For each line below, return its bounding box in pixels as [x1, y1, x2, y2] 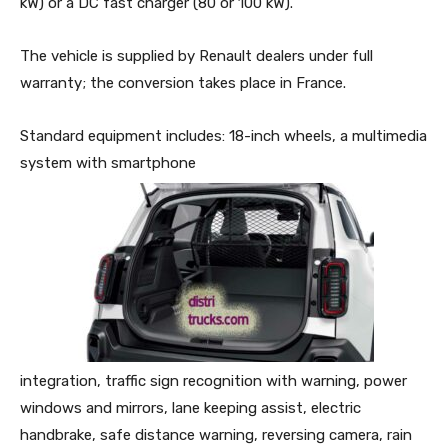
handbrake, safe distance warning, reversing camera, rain [20, 425, 412, 444]
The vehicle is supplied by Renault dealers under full [20, 46, 373, 65]
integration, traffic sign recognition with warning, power [20, 371, 407, 390]
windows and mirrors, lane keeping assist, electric [20, 398, 361, 417]
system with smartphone [20, 153, 196, 172]
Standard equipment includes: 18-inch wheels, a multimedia [20, 126, 427, 145]
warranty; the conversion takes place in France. [20, 73, 346, 92]
